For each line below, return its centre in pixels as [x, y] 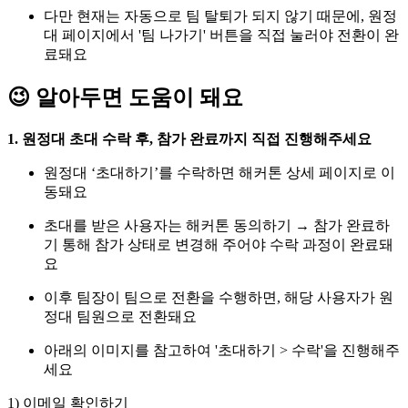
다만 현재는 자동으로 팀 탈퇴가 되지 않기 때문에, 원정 [220, 15]
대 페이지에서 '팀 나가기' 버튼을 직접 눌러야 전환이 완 [221, 35]
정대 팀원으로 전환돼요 [120, 316]
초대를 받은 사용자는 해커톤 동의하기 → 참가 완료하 [217, 225]
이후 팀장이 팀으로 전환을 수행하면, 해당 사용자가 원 [219, 297]
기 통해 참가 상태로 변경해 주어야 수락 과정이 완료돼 [219, 244]
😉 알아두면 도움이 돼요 [125, 97]
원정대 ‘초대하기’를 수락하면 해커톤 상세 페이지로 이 [219, 172]
